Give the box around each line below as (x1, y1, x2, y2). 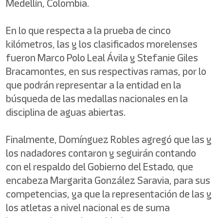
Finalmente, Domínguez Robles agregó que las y (6, 132, 212, 146)
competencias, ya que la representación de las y (6, 187, 212, 201)
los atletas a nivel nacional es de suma (6, 200, 170, 215)
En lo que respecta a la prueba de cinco (6, 23, 171, 37)
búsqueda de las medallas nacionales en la (6, 91, 188, 106)
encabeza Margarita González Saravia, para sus (6, 173, 210, 187)
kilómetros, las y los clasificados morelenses (6, 37, 198, 51)
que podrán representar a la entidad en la (6, 78, 181, 92)
